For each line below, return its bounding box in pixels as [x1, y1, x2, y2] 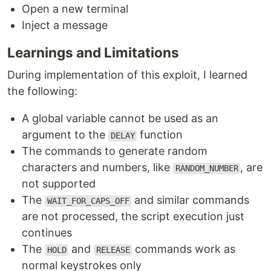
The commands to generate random [22, 145, 207, 158]
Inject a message [22, 19, 108, 32]
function [137, 128, 183, 142]
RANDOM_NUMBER [175, 163, 238, 174]
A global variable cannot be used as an [22, 112, 218, 125]
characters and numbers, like [22, 161, 173, 174]
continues [22, 226, 72, 240]
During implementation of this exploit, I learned [7, 68, 247, 82]
